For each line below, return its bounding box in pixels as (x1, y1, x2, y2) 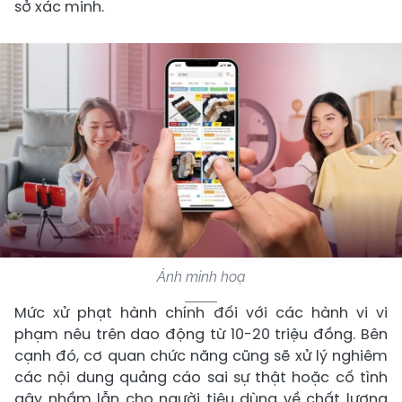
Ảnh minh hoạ (156, 268, 246, 286)
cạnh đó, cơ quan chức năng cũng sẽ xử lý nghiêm (14, 345, 388, 367)
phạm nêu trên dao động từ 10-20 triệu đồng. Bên (14, 324, 388, 345)
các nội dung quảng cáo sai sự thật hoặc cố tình (14, 367, 388, 389)
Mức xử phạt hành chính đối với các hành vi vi (14, 302, 388, 324)
